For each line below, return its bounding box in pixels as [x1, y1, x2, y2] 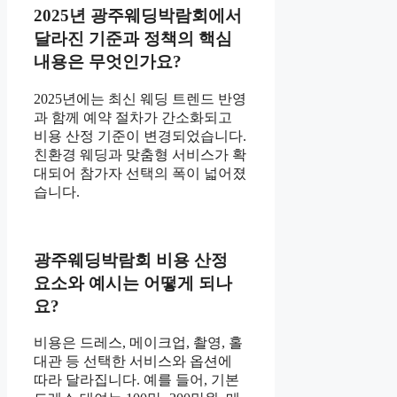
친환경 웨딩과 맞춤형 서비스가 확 [34, 146, 246, 162]
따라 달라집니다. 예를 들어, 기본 [34, 372, 239, 388]
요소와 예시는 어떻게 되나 [34, 273, 232, 292]
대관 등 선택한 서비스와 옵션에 [34, 354, 232, 370]
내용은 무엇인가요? [34, 52, 182, 72]
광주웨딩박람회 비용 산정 [34, 250, 228, 269]
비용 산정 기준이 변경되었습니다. [34, 128, 246, 144]
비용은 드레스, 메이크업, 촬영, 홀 [34, 335, 243, 351]
